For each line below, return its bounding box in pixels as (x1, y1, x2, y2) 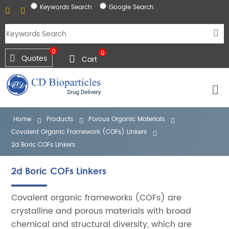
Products (47, 114, 74, 124)
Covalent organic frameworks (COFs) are (11, 191, 182, 204)
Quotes (21, 53, 47, 64)
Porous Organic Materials (88, 114, 165, 124)
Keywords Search (40, 3, 92, 12)
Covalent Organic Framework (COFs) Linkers (11, 127, 147, 137)
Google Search (109, 3, 154, 12)
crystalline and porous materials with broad (11, 204, 192, 218)
